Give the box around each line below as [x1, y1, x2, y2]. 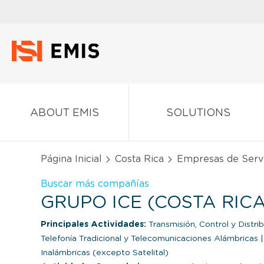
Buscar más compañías [41, 179, 149, 189]
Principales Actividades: [41, 220, 146, 229]
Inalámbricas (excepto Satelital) [41, 248, 169, 257]
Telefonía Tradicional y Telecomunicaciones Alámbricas [41, 234, 260, 243]
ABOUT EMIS [29, 107, 99, 118]
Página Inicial [41, 154, 102, 164]
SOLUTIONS [166, 107, 230, 118]
